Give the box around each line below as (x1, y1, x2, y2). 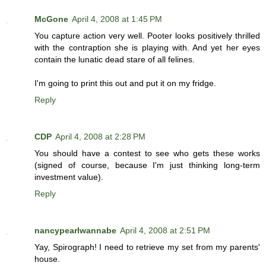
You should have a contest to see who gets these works (34, 148, 260, 159)
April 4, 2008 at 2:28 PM (55, 132, 145, 142)
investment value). (34, 172, 103, 182)
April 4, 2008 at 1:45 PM (72, 14, 162, 24)
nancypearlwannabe (34, 226, 116, 236)
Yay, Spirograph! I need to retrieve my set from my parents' (34, 242, 260, 252)
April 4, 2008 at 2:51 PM (120, 226, 210, 236)
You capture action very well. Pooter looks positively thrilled (34, 31, 260, 41)
